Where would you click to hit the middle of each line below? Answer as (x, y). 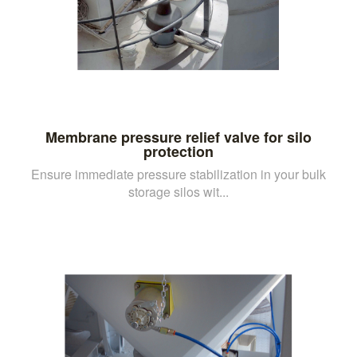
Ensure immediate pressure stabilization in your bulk (178, 174)
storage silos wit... (178, 191)
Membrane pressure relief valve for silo (178, 137)
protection (178, 151)
